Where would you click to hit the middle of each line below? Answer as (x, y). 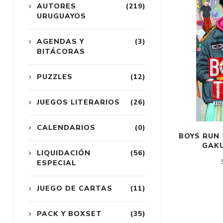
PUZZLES (55, 77)
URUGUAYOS (61, 16)
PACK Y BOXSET (69, 214)
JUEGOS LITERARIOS (78, 103)
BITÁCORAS (61, 52)
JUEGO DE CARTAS (74, 189)
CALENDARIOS (66, 128)
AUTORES (56, 6)
